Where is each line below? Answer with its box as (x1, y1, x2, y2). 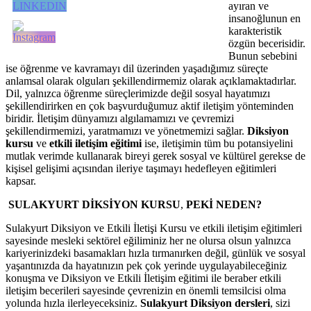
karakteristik (228, 24, 282, 37)
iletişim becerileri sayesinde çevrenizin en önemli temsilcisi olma (6, 284, 286, 296)
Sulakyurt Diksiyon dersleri (140, 296, 270, 309)
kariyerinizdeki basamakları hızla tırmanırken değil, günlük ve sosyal (6, 246, 305, 259)
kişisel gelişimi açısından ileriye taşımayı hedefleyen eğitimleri (6, 162, 276, 174)
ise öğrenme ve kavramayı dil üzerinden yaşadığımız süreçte (6, 62, 268, 74)
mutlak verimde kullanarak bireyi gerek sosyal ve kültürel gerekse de (6, 149, 305, 162)
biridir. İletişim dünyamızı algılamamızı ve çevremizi (6, 112, 234, 124)
